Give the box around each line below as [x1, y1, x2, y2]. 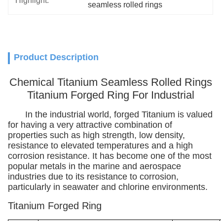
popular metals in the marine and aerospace [8, 161, 181, 171]
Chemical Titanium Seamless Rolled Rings [9, 76, 212, 88]
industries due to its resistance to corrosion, [8, 172, 179, 182]
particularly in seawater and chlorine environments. [8, 182, 208, 192]
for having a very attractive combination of [8, 120, 172, 130]
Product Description [14, 52, 99, 62]
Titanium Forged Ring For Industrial [27, 89, 194, 101]
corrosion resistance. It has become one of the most [8, 151, 212, 161]
